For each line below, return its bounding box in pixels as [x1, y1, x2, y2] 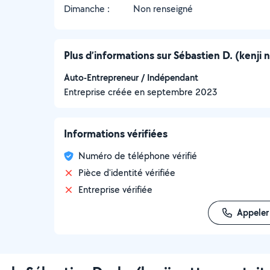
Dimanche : [64, 2, 110, 15]
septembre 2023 [147, 86, 218, 98]
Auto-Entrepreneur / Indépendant [64, 71, 198, 84]
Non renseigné [133, 2, 193, 15]
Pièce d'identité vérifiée [78, 166, 175, 179]
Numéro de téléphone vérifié [78, 149, 197, 162]
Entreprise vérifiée [78, 183, 152, 196]
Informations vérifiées [64, 126, 168, 141]
